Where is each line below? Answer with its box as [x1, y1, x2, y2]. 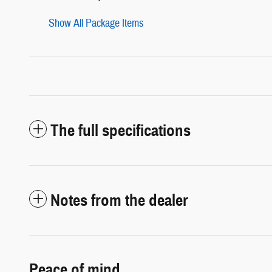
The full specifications [50, 120, 191, 141]
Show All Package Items [49, 16, 143, 30]
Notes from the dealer [50, 189, 188, 211]
